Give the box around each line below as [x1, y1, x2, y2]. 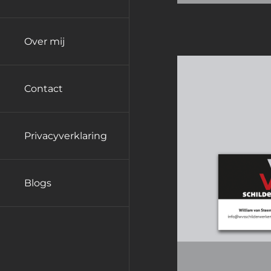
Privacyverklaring [24, 129, 107, 142]
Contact [24, 82, 63, 94]
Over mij [24, 35, 65, 47]
